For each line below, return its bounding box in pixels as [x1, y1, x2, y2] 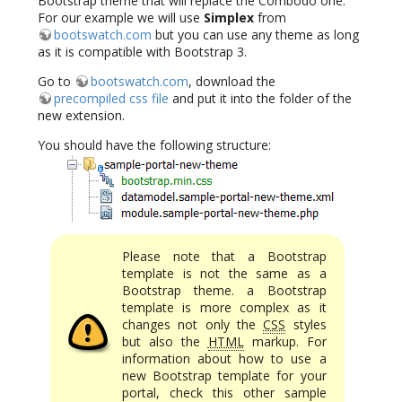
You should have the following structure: [38, 135, 271, 153]
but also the [122, 332, 208, 350]
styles [285, 315, 327, 333]
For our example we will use [38, 8, 204, 26]
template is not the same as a [122, 264, 327, 282]
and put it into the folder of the [169, 89, 352, 107]
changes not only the [122, 315, 264, 333]
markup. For [243, 332, 327, 350]
